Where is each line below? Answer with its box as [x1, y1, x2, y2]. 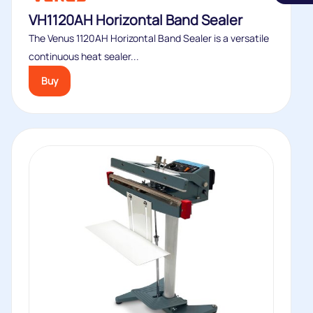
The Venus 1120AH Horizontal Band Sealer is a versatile [29, 31, 269, 45]
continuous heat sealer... [29, 50, 139, 63]
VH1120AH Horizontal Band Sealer [29, 10, 242, 29]
